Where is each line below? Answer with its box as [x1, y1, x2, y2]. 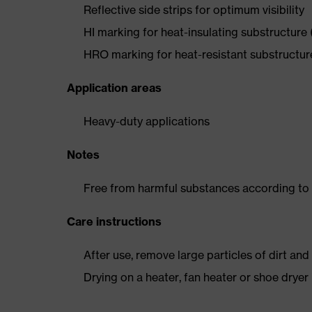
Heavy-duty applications [84, 114, 210, 128]
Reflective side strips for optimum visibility [84, 3, 304, 17]
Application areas [67, 81, 162, 95]
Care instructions [67, 214, 162, 228]
